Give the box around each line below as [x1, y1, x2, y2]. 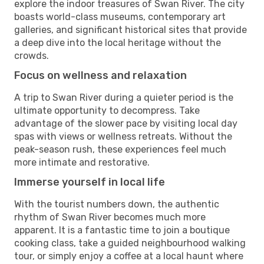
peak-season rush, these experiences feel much [14, 143, 226, 155]
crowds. [14, 49, 49, 61]
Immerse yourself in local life [14, 175, 165, 189]
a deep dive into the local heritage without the [14, 37, 221, 48]
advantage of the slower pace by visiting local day [14, 117, 237, 129]
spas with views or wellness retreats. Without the [14, 130, 232, 142]
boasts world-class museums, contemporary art [14, 11, 226, 22]
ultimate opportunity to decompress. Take [14, 104, 200, 116]
